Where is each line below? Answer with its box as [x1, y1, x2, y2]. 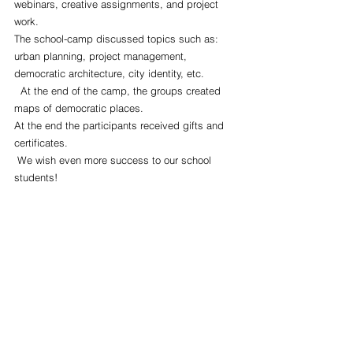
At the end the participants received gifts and [14, 119, 227, 132]
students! [14, 171, 58, 184]
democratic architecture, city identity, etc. [14, 67, 204, 80]
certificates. [14, 136, 68, 149]
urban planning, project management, [14, 50, 190, 62]
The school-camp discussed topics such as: [14, 32, 221, 45]
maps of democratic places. [14, 102, 143, 114]
